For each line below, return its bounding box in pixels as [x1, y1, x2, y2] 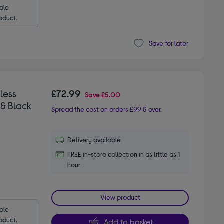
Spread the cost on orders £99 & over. [51, 104, 162, 113]
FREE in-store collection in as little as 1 [67, 149, 180, 158]
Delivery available [67, 135, 121, 144]
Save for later [148, 39, 188, 48]
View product [100, 192, 140, 201]
